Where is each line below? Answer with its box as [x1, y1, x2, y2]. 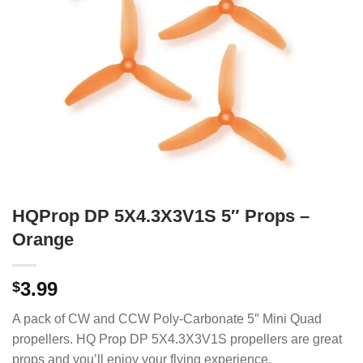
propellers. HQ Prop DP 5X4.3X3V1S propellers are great [12, 332, 342, 346]
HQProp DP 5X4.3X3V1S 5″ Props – [12, 206, 310, 226]
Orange [12, 229, 74, 250]
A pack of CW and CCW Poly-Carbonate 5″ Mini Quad [12, 312, 322, 326]
